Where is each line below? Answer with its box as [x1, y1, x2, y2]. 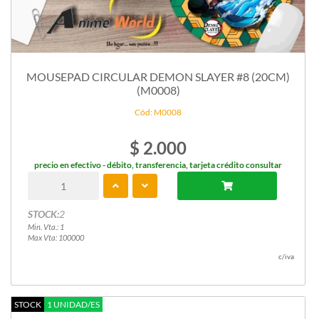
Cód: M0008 [135, 107, 182, 118]
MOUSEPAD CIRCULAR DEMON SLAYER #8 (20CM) [26, 70, 290, 84]
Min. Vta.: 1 [27, 222, 64, 232]
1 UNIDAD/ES [47, 299, 100, 310]
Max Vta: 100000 [27, 233, 84, 243]
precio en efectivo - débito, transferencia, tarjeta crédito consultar [34, 159, 282, 171]
